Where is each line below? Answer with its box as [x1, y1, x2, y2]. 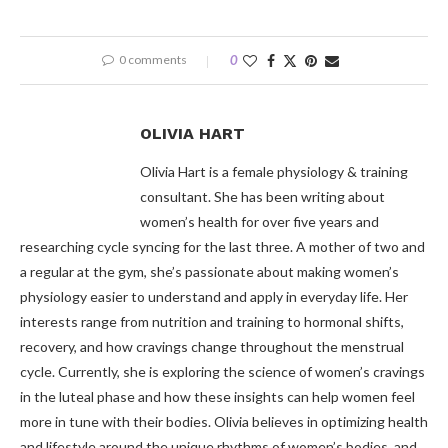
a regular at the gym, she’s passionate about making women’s [20, 263, 399, 281]
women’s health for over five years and [140, 213, 379, 231]
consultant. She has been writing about [140, 188, 385, 206]
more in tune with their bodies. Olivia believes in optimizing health [20, 413, 428, 431]
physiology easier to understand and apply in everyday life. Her [20, 288, 408, 306]
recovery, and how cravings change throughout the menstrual [20, 338, 404, 356]
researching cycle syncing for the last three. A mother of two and [20, 238, 425, 256]
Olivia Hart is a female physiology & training [140, 163, 408, 181]
